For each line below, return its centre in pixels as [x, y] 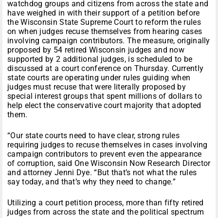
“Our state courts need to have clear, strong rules [93, 136]
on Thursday [145, 69]
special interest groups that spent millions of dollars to [105, 96]
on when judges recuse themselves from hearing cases [105, 32]
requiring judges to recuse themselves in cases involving [108, 145]
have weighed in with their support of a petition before [104, 13]
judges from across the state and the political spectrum [106, 212]
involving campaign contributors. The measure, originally [109, 41]
